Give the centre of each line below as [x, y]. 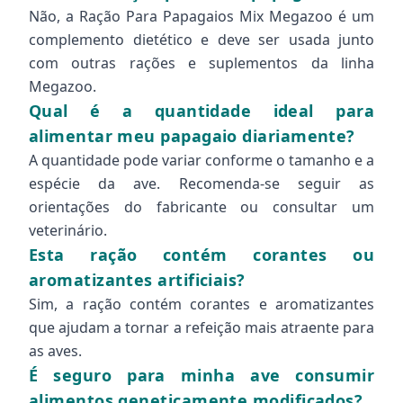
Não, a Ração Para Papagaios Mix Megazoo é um [201, 16]
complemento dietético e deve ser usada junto [201, 40]
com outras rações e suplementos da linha [201, 63]
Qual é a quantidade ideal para [201, 111]
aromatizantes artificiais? [137, 280]
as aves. [55, 351]
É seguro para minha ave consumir [201, 375]
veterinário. [68, 230]
